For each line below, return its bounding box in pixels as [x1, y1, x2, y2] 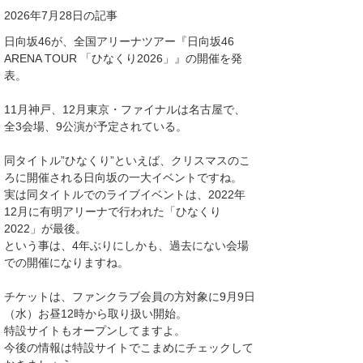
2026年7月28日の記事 [4, 9, 117, 22]
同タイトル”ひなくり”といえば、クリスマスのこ [4, 154, 250, 167]
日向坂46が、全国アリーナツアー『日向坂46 [4, 35, 234, 48]
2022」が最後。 [4, 222, 87, 235]
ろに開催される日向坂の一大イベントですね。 [4, 171, 242, 184]
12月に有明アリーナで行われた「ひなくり [4, 205, 221, 218]
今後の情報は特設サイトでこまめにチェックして [4, 341, 254, 354]
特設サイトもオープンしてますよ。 [4, 324, 186, 337]
